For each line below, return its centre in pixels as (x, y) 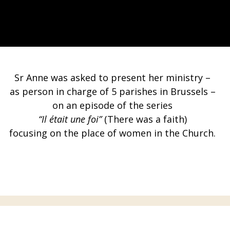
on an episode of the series (112, 105)
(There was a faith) (144, 119)
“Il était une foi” (70, 119)
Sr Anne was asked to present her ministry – (112, 78)
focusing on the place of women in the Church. (112, 133)
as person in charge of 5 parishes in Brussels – (112, 91)
